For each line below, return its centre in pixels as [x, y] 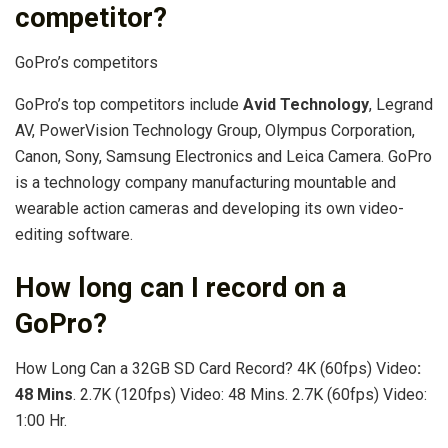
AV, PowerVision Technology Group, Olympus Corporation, [215, 130]
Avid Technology [306, 104]
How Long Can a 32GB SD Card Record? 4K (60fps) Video [216, 368]
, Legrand [401, 104]
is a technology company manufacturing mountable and [205, 182]
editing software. [74, 234]
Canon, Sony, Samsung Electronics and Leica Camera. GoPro [223, 156]
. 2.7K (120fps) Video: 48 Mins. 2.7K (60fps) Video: [250, 394]
